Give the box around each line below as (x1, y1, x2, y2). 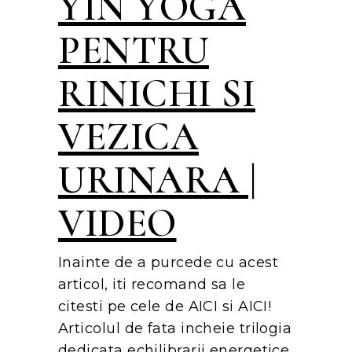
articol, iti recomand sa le (58, 275, 246, 293)
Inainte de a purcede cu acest (58, 253, 279, 271)
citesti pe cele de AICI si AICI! (58, 297, 272, 315)
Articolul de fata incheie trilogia (58, 319, 292, 337)
